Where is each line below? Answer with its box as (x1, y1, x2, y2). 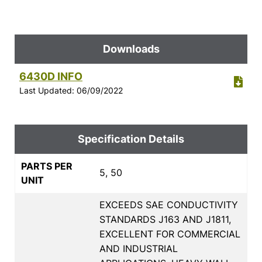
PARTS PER (21, 160, 73, 172)
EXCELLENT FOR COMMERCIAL (99, 227, 240, 240)
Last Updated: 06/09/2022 (19, 85, 123, 95)
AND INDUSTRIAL (99, 242, 178, 254)
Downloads (102, 42, 160, 55)
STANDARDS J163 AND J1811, (99, 213, 231, 225)
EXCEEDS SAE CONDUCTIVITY (99, 198, 238, 211)
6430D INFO (19, 70, 82, 82)
